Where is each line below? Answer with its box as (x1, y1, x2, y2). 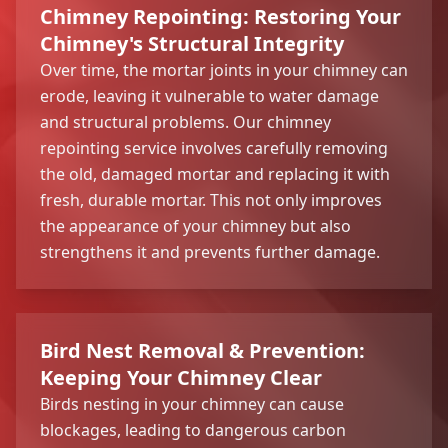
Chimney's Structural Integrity (40, 29, 344, 57)
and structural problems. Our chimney (40, 110, 331, 133)
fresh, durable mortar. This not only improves (40, 188, 382, 211)
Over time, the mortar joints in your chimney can (40, 58, 408, 81)
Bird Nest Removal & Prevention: (40, 336, 365, 364)
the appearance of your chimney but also (40, 214, 351, 237)
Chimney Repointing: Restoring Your (40, 2, 401, 30)
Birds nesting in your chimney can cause (40, 392, 344, 415)
